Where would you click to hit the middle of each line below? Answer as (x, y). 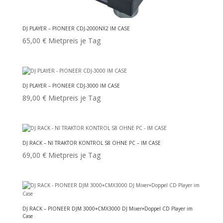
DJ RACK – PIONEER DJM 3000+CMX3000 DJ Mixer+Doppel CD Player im (107, 209)
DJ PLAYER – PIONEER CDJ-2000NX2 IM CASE (76, 28)
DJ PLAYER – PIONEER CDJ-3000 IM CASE (71, 85)
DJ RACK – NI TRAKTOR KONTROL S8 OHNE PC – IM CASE (91, 143)
